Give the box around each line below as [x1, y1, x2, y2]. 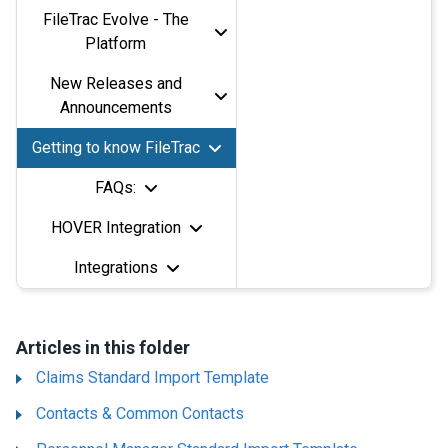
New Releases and [49, 73, 182, 93]
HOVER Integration [50, 217, 181, 237]
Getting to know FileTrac [31, 137, 200, 157]
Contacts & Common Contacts [36, 403, 244, 423]
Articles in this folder [16, 336, 190, 358]
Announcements [59, 97, 172, 117]
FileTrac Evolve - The [42, 9, 189, 29]
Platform [85, 33, 146, 53]
